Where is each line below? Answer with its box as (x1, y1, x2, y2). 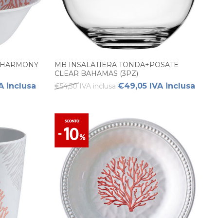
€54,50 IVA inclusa (54, 81, 116, 91)
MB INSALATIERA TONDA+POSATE (54, 60, 179, 69)
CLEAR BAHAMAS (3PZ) (54, 69, 138, 78)
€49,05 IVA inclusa (118, 81, 195, 91)
